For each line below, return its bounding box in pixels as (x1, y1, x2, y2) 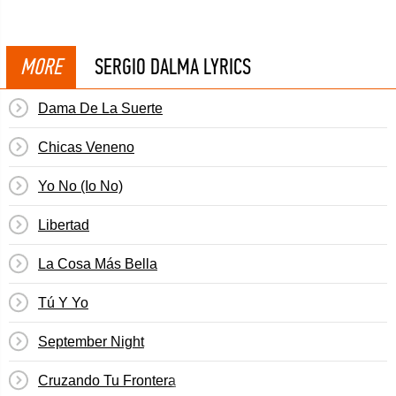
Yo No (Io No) (38, 179, 123, 194)
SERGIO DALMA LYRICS (95, 53, 251, 80)
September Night (38, 334, 144, 349)
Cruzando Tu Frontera (38, 373, 176, 388)
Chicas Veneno (38, 140, 134, 155)
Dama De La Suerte (38, 101, 163, 116)
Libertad (38, 217, 89, 232)
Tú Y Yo (38, 295, 88, 310)
